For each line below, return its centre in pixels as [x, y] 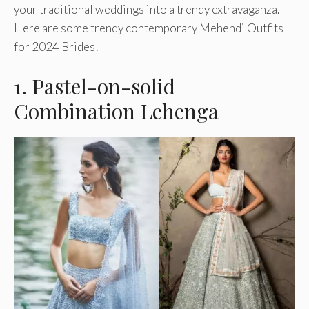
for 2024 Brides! [56, 47]
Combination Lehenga [116, 111]
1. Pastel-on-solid [94, 86]
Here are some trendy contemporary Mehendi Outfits [149, 28]
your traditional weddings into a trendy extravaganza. [147, 10]
